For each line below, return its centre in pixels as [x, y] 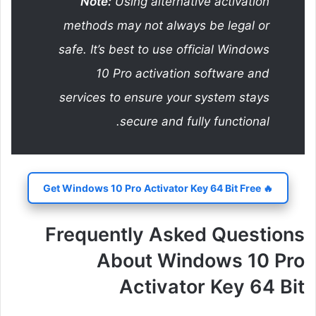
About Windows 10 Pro [201, 260]
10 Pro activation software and [183, 73]
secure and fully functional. [195, 121]
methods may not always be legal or [166, 25]
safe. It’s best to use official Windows [164, 49]
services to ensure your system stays [164, 97]
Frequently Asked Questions [175, 234]
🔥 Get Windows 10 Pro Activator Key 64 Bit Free [267, 188]
